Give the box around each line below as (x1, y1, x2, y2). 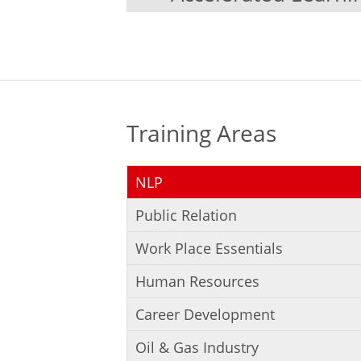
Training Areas (127, 118, 276, 148)
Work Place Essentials (135, 239, 283, 258)
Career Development (135, 305, 275, 324)
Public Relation (135, 205, 237, 225)
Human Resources (135, 272, 259, 291)
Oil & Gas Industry (135, 338, 259, 357)
